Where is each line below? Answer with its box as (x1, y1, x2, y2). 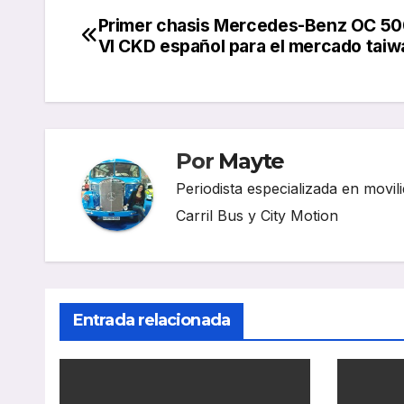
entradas (80, 88, 200, 124)
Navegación (80, 14, 243, 50)
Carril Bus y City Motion (176, 206, 338, 225)
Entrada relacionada (73, 309, 230, 330)
